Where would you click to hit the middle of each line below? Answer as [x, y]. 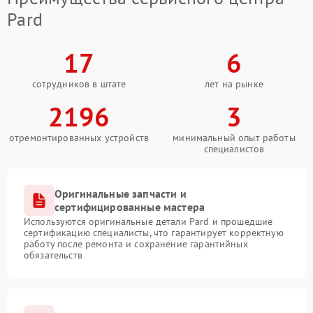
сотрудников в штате [79, 84]
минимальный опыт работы [234, 138]
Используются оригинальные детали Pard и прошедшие [148, 222]
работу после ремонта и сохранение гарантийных [136, 244]
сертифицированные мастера [130, 207]
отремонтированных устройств [79, 138]
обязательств [53, 255]
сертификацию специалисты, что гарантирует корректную [154, 233]
